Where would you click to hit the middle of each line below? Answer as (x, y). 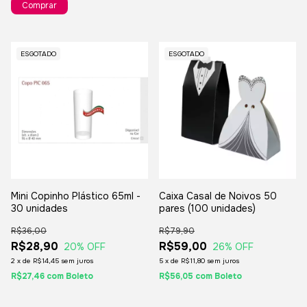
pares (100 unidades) (207, 209)
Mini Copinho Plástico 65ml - (76, 196)
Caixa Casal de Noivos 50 (218, 196)
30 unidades (39, 209)
